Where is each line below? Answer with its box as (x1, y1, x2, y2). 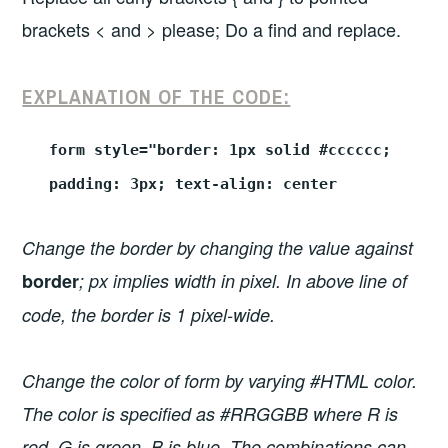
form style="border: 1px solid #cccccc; (49, 140, 392, 159)
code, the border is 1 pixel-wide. (22, 302, 276, 328)
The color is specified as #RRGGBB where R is (22, 400, 399, 426)
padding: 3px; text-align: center (49, 174, 338, 193)
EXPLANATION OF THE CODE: (22, 82, 291, 110)
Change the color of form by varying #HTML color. (22, 367, 418, 393)
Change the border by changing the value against (22, 235, 414, 261)
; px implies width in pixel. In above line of (79, 268, 408, 294)
